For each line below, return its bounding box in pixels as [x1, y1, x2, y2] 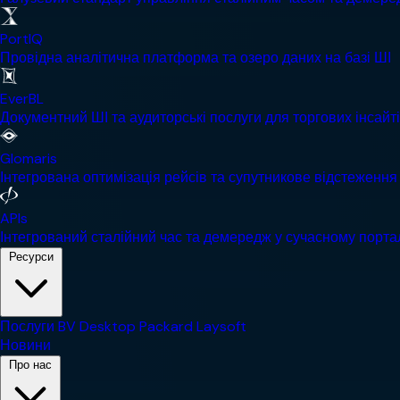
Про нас [9, 357, 52, 371]
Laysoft [196, 316, 246, 336]
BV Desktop [58, 316, 136, 336]
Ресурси [9, 249, 54, 263]
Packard [139, 316, 193, 336]
